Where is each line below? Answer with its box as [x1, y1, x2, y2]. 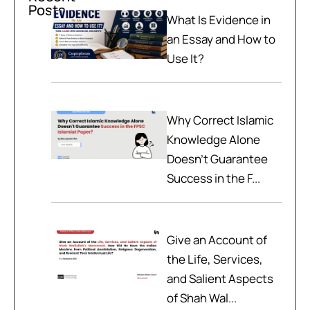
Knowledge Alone [166, 131, 260, 147]
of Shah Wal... [166, 289, 237, 306]
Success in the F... [166, 170, 260, 186]
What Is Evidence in [166, 11, 271, 28]
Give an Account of [166, 231, 267, 248]
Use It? [166, 50, 204, 66]
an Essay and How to [166, 30, 275, 47]
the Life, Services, [166, 250, 263, 267]
